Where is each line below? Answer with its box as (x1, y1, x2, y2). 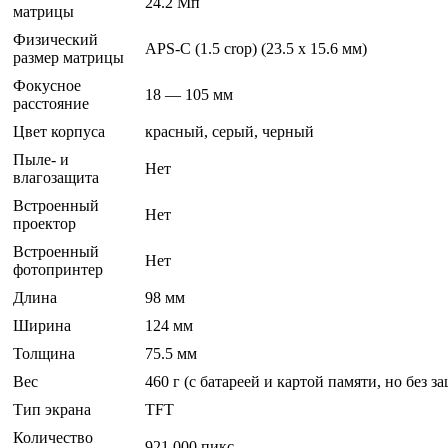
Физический (13, 31, 98, 49)
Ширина (13, 317, 71, 335)
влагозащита (13, 169, 99, 187)
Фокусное (13, 77, 81, 95)
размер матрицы (13, 49, 124, 67)
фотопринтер (13, 261, 103, 279)
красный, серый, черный (145, 123, 314, 141)
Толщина (13, 345, 75, 363)
